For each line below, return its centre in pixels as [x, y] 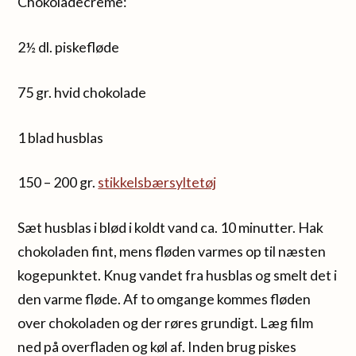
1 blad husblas [61, 137]
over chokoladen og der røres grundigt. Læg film [166, 323]
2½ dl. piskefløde [69, 47]
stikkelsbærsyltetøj [157, 182]
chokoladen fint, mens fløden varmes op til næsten [172, 252]
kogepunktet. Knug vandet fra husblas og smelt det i [178, 275]
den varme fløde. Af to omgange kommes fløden [164, 299]
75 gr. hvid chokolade [82, 92]
